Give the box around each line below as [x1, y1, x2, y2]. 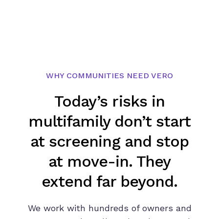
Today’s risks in [54, 91, 165, 110]
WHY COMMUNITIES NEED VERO [46, 70, 173, 80]
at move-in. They [48, 152, 171, 171]
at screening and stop [30, 131, 189, 151]
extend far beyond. [41, 172, 178, 191]
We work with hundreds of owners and [27, 202, 192, 213]
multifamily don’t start [28, 111, 191, 131]
